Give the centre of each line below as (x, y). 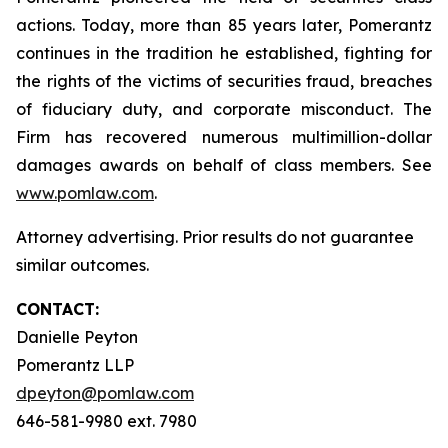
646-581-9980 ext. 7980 (106, 421)
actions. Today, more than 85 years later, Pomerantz (224, 25)
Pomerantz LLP (75, 365)
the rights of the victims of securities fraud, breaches (224, 81)
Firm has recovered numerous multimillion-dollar (224, 137)
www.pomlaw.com (85, 193)
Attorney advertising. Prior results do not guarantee (215, 237)
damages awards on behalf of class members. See (224, 165)
